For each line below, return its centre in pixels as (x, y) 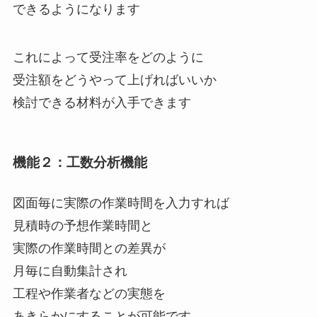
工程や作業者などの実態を (89, 294)
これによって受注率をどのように (108, 57)
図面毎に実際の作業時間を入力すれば (121, 203)
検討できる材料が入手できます (102, 102)
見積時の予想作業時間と (82, 226)
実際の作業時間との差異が (89, 249)
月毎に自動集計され (70, 271)
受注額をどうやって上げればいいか (114, 80)
